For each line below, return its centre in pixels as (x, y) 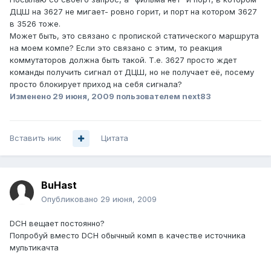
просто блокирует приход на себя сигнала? (96, 84)
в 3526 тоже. (35, 24)
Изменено (31, 96)
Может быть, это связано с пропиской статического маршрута (134, 36)
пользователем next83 (163, 96)
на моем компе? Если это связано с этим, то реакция (116, 48)
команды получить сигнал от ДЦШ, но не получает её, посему (132, 72)
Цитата (115, 138)
